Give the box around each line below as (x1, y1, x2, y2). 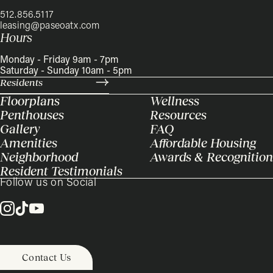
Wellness (150, 94, 199, 108)
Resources (150, 108, 207, 122)
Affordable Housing (150, 136, 256, 150)
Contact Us (22, 252, 71, 263)
